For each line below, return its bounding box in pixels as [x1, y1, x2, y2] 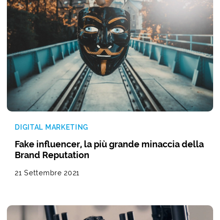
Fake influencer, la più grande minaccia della [15, 138, 204, 149]
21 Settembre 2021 [15, 168, 80, 177]
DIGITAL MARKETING [15, 123, 89, 131]
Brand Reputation [15, 149, 90, 160]
